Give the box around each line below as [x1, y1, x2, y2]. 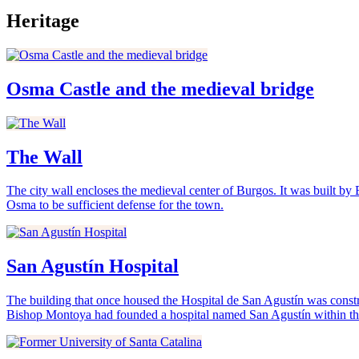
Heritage [6, 10, 79, 31]
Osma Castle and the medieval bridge [6, 78, 314, 99]
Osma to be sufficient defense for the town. [6, 198, 224, 212]
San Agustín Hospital [6, 256, 179, 277]
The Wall [6, 146, 83, 167]
